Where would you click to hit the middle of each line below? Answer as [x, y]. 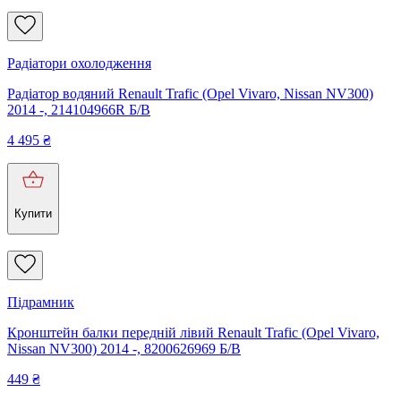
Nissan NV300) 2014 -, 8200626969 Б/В [124, 349]
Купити [33, 213]
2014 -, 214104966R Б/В [79, 109]
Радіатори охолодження [79, 63]
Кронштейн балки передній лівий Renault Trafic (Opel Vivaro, [193, 333]
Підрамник [41, 303]
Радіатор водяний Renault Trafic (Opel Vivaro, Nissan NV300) [190, 93]
